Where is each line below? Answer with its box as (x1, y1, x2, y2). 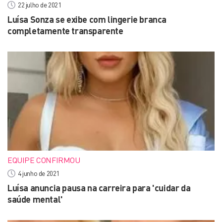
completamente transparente (7, 25, 123, 36)
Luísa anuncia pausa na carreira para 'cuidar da (7, 182, 191, 193)
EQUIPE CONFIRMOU (7, 155, 80, 165)
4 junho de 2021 (18, 169, 59, 177)
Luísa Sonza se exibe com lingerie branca (7, 14, 167, 25)
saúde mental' (7, 194, 63, 205)
